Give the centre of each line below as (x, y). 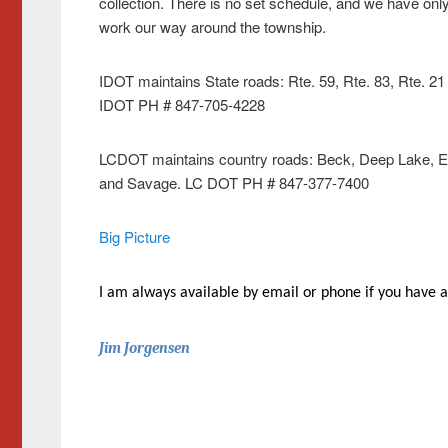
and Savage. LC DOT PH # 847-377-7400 (233, 182)
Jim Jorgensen (144, 347)
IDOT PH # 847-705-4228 (181, 104)
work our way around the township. (212, 26)
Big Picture (134, 236)
